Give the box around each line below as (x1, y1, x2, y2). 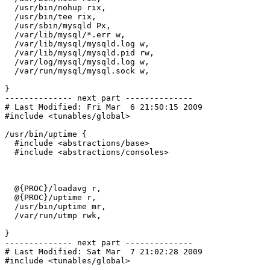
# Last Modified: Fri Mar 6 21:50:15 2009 (5, 102, 202, 112)
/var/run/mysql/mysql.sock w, (5, 66, 14, 76)
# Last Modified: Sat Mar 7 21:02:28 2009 (5, 247, 202, 257)
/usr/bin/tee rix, (5, 12, 14, 22)
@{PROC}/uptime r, (5, 193, 14, 202)
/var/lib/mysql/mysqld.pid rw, (5, 48, 14, 58)
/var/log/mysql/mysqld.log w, (5, 57, 14, 67)
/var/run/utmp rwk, (5, 211, 14, 221)
